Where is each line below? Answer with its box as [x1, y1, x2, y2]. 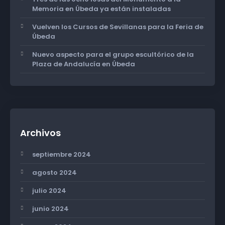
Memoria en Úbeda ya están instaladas [32, 4, 171, 14]
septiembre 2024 [32, 150, 91, 159]
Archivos [20, 127, 61, 139]
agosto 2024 [32, 168, 77, 177]
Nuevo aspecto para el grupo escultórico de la [32, 50, 194, 59]
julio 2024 [32, 186, 66, 195]
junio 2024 [32, 204, 69, 213]
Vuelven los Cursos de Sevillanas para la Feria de [32, 22, 203, 32]
